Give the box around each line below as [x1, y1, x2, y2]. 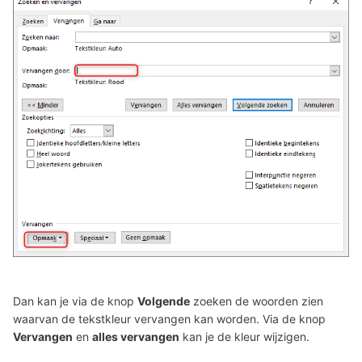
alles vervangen [92, 330, 179, 344]
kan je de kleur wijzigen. [179, 330, 309, 344]
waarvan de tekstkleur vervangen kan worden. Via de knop [13, 312, 326, 326]
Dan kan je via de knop [13, 294, 137, 309]
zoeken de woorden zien [190, 294, 323, 309]
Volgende [137, 294, 190, 309]
